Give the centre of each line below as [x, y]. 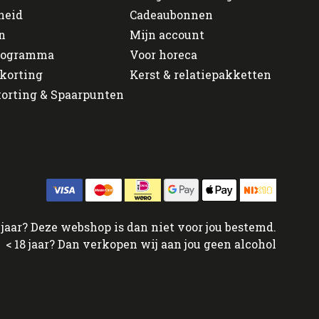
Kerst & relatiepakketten [200, 74]
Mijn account [167, 34]
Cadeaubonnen [171, 14]
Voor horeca [163, 54]
